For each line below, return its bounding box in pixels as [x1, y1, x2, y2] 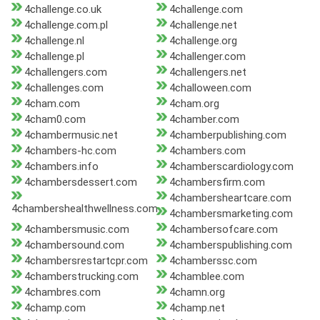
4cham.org [169, 97, 219, 111]
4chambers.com [169, 144, 246, 158]
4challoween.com [169, 81, 251, 95]
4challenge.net [169, 19, 237, 32]
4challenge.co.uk [24, 3, 101, 16]
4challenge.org [169, 34, 237, 48]
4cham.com [24, 97, 80, 111]
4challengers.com [24, 66, 107, 79]
